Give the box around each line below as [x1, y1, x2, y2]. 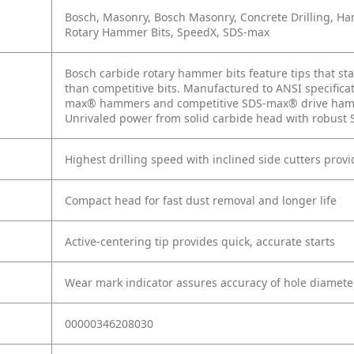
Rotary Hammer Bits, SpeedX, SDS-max [65, 24, 269, 40]
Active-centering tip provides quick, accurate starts [65, 234, 335, 250]
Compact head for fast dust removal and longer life [65, 193, 337, 209]
